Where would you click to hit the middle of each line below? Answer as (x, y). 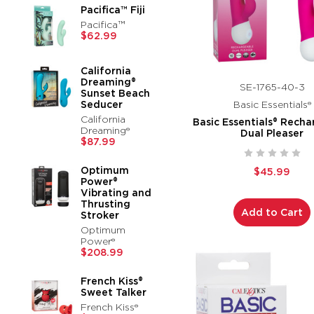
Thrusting (106, 204)
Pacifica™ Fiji (113, 9)
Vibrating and (116, 192)
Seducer (102, 104)
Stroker (100, 215)
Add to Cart (272, 213)
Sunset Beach (116, 93)
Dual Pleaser (272, 134)
